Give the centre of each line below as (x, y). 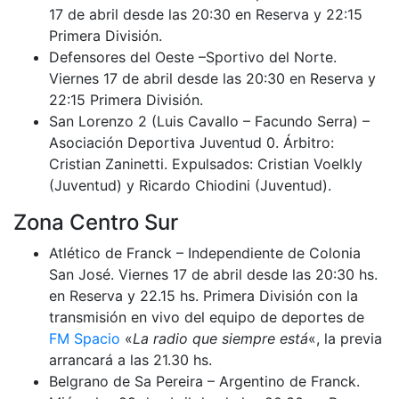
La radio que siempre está (220, 338)
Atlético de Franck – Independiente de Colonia (205, 252)
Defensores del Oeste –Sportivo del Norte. (193, 57)
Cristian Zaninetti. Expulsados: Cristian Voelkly (206, 163)
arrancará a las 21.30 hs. (130, 359)
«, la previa (345, 338)
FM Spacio (85, 338)
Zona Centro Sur (96, 222)
